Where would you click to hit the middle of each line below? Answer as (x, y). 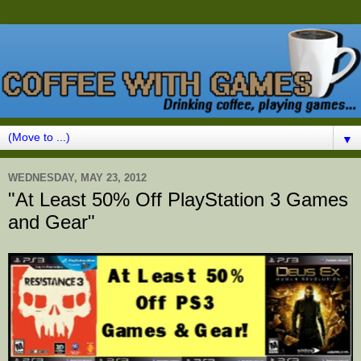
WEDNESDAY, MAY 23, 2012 (77, 177)
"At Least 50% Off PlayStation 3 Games (178, 200)
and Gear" (52, 222)
